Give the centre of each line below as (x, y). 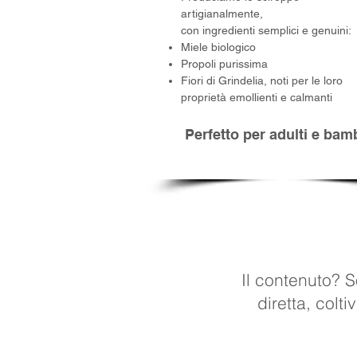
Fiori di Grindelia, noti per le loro (262, 80)
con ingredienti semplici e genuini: (266, 30)
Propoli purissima (224, 64)
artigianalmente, (222, 14)
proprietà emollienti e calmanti (257, 97)
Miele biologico (218, 47)
